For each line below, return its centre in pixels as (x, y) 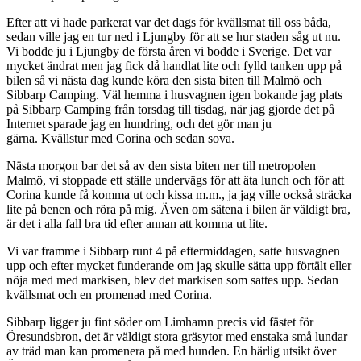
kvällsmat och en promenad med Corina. (109, 294)
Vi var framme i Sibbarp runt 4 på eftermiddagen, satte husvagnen (173, 251)
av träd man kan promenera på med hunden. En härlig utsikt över (171, 351)
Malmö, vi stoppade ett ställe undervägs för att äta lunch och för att (175, 180)
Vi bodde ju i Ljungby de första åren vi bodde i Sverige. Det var (169, 51)
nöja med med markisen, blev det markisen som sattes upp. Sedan (172, 280)
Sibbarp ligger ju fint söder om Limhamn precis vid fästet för (160, 322)
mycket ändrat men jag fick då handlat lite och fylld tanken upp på (174, 65)
